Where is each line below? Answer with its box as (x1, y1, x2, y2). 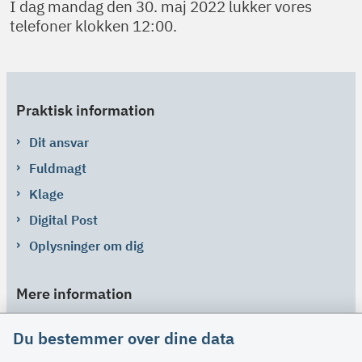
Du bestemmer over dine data (13, 327, 234, 349)
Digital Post (29, 211, 98, 228)
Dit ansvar (29, 133, 89, 150)
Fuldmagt (29, 159, 86, 176)
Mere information (16, 284, 133, 303)
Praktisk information (16, 100, 155, 120)
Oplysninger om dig (29, 237, 144, 254)
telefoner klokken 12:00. (10, 16, 177, 36)
